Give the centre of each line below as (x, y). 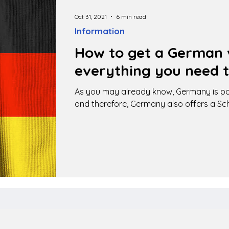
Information (100, 31)
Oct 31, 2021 (91, 16)
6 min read (131, 16)
